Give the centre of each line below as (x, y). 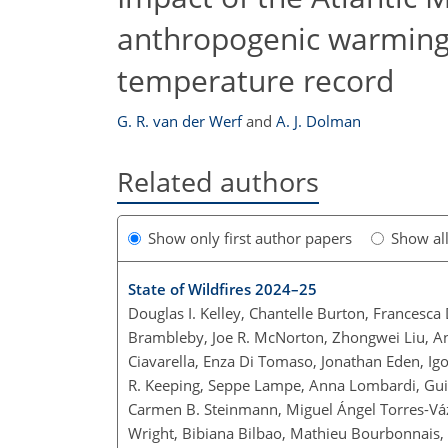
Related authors (218, 181)
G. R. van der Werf (179, 121)
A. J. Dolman (318, 121)
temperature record (255, 80)
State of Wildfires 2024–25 (222, 289)
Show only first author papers (250, 238)
